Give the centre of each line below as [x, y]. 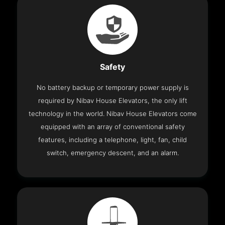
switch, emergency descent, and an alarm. [113, 153]
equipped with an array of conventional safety [113, 127]
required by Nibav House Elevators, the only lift [113, 101]
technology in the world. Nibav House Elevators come [113, 114]
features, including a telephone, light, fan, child [113, 140]
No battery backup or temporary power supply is [113, 88]
